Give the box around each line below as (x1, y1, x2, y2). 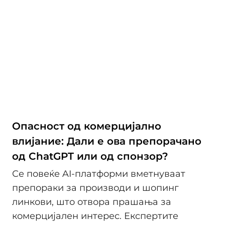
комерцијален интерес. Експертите (12, 210, 178, 222)
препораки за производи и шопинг (12, 182, 179, 194)
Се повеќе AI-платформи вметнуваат (12, 168, 185, 180)
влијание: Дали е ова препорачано (12, 135, 201, 147)
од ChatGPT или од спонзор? (12, 150, 168, 162)
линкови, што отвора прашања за (12, 196, 171, 208)
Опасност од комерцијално (12, 120, 161, 132)
